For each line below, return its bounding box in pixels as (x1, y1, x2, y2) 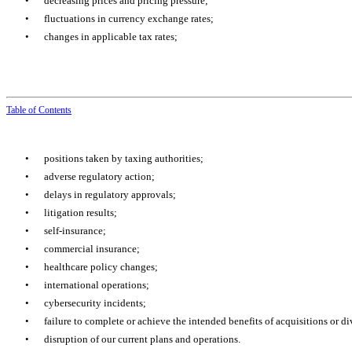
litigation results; (44, 206, 118, 218)
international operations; (44, 278, 150, 291)
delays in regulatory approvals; (44, 188, 177, 200)
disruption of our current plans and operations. (44, 332, 241, 345)
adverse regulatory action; (44, 170, 156, 182)
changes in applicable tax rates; (44, 30, 178, 42)
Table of (6, 104, 38, 115)
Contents (38, 104, 71, 115)
